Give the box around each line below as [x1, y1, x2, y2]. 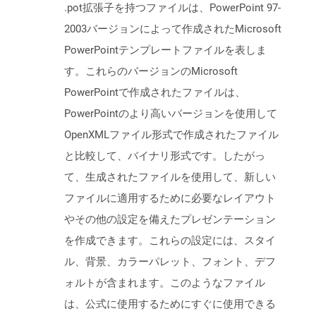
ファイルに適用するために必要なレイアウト [64, 192, 276, 205]
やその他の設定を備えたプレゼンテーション [64, 213, 276, 226]
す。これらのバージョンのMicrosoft [64, 65, 238, 78]
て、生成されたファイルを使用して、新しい [64, 171, 276, 184]
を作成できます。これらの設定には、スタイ [64, 234, 276, 248]
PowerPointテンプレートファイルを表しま [64, 44, 267, 57]
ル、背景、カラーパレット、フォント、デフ [64, 255, 276, 269]
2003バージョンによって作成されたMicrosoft [64, 23, 281, 36]
